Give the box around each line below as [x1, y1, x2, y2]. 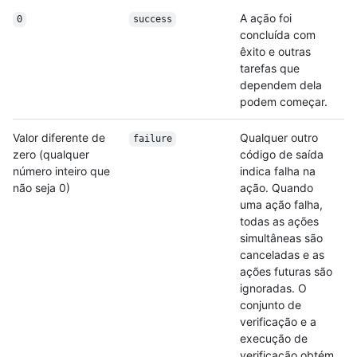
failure [132, 133, 172, 145]
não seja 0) [13, 181, 70, 195]
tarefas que [240, 61, 300, 76]
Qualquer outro [240, 131, 318, 145]
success [132, 14, 172, 25]
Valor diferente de [13, 131, 105, 145]
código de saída [240, 147, 324, 162]
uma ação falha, [240, 198, 323, 212]
